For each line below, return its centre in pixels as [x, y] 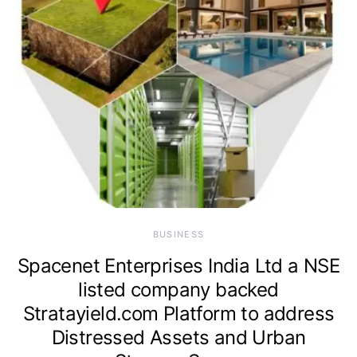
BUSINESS [178, 235]
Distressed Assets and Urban [178, 338]
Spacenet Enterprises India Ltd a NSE [178, 266]
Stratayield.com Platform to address [178, 314]
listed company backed [178, 290]
